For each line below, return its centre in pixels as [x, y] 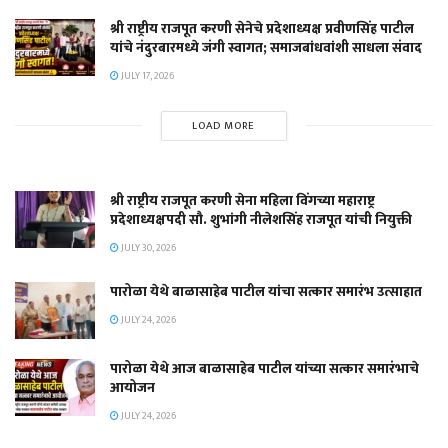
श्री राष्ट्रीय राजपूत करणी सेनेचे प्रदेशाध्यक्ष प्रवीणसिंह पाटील [262, 28]
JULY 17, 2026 [146, 75]
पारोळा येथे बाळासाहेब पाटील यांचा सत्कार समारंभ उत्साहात [266, 291]
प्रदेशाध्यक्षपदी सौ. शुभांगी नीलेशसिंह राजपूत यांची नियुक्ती [261, 219]
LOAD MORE [224, 125]
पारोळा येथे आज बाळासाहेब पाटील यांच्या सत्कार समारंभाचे [264, 369]
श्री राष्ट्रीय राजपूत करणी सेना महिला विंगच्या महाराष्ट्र [242, 200]
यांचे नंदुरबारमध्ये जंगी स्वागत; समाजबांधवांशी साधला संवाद [266, 47]
